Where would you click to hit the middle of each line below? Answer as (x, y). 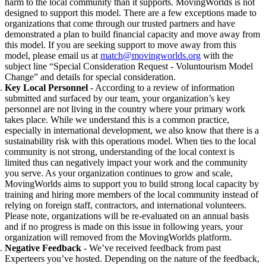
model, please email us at (53, 55)
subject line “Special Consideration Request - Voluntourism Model (129, 66)
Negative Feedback (43, 248)
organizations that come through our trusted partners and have (120, 23)
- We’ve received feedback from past (151, 248)
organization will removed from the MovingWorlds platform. (118, 237)
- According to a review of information (161, 87)
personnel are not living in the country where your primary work (125, 109)
